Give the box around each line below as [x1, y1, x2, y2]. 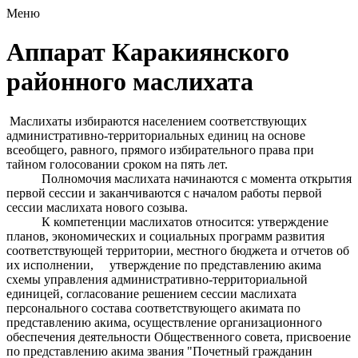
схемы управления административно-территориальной [6, 272, 308, 286]
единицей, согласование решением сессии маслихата [6, 286, 296, 300]
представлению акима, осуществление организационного [6, 315, 322, 329]
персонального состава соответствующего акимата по [6, 300, 300, 315]
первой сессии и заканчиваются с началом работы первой [6, 185, 322, 200]
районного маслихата [6, 67, 253, 97]
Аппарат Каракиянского [6, 38, 289, 67]
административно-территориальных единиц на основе [6, 128, 305, 142]
